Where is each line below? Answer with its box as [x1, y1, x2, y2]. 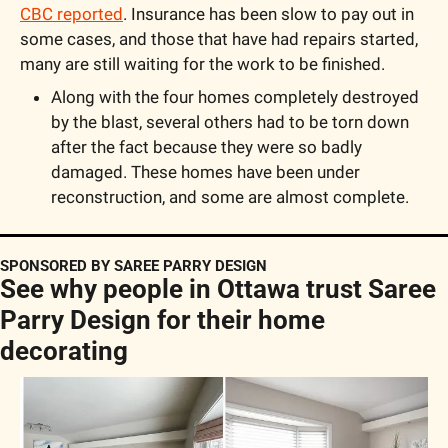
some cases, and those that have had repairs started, [20, 29, 418, 50]
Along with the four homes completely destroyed [51, 87, 419, 108]
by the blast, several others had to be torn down [51, 112, 409, 133]
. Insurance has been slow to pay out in [123, 4, 414, 25]
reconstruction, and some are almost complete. [51, 187, 409, 208]
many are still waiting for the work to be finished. [20, 54, 385, 75]
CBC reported [20, 4, 123, 25]
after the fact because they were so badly [51, 137, 362, 158]
